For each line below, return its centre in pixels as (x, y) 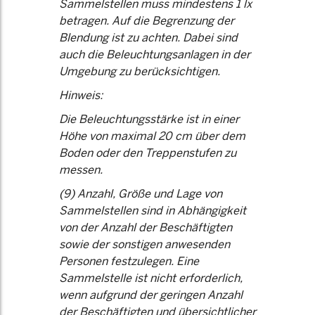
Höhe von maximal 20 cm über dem (152, 136)
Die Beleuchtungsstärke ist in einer (149, 119)
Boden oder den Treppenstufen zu (148, 153)
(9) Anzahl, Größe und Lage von (141, 194)
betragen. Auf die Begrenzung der (147, 21)
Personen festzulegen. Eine (129, 261)
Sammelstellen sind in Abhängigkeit (153, 211)
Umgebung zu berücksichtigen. (140, 71)
